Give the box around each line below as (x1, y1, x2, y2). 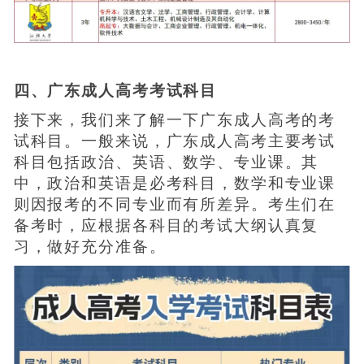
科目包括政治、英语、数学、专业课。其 (13, 153, 319, 171)
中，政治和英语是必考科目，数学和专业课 (13, 174, 336, 192)
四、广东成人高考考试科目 (13, 81, 218, 99)
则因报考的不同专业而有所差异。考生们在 (13, 195, 336, 213)
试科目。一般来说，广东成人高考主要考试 (13, 132, 336, 149)
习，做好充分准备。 (13, 237, 167, 255)
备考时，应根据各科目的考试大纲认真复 (13, 216, 319, 234)
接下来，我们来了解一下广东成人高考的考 (13, 110, 336, 128)
